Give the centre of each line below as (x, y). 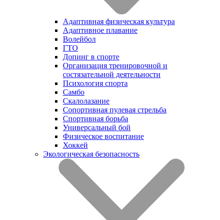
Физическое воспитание (103, 136)
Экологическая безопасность (91, 154)
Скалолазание (86, 101)
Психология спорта (95, 83)
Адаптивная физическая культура (119, 21)
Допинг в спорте (91, 56)
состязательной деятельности (112, 74)
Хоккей (75, 145)
